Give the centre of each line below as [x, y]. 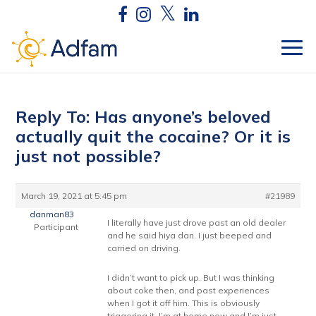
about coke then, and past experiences [189, 290]
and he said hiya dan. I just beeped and [190, 235]
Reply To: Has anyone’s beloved [144, 116]
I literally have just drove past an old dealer [197, 223]
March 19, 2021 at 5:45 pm [74, 196]
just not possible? [89, 156]
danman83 [52, 214]
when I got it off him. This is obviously [184, 303]
